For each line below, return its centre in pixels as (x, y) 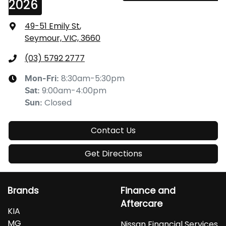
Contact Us (113, 131)
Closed (58, 103)
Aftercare (142, 204)
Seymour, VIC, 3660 (63, 38)
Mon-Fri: (43, 79)
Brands (23, 191)
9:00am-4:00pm (74, 91)
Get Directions (113, 154)
